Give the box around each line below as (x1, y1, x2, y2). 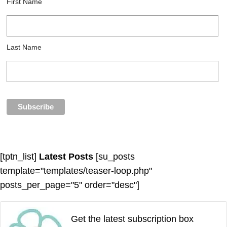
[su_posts (93, 152, 135, 162)
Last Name (7, 43, 42, 52)
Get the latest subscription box (71, 214, 194, 224)
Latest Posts (39, 152, 93, 162)
